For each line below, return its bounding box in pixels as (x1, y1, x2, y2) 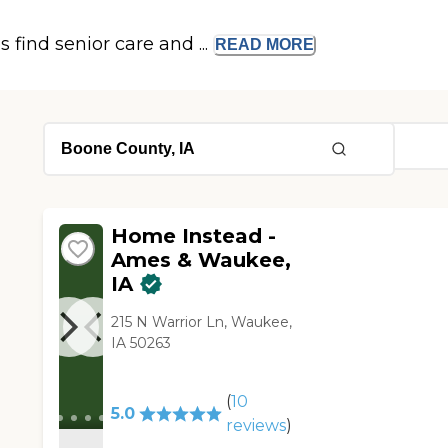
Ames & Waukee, (111, 248, 292, 273)
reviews (226, 416, 287, 436)
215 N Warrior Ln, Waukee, (111, 313, 293, 332)
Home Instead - (111, 224, 277, 249)
